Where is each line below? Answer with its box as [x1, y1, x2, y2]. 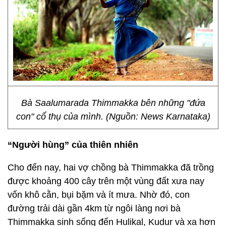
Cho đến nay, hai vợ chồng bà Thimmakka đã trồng [8, 162, 214, 173]
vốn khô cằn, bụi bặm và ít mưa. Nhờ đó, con [8, 190, 190, 200]
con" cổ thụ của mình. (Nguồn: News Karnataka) [16, 111, 210, 122]
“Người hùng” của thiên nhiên [8, 140, 138, 150]
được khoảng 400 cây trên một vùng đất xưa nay [8, 176, 204, 186]
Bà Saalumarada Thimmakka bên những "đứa [21, 98, 205, 108]
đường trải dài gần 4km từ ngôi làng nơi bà [8, 203, 181, 213]
